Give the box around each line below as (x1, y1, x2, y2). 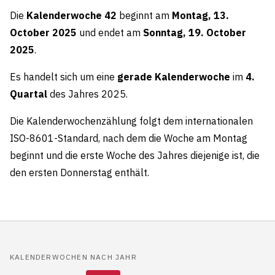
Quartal (10, 88, 47, 100)
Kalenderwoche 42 (26, 9, 117, 21)
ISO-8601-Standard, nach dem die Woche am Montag (10, 132, 247, 144)
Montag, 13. (172, 9, 229, 21)
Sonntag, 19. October (143, 26, 246, 39)
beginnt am (117, 9, 172, 21)
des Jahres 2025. (47, 88, 128, 100)
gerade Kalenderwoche (117, 71, 230, 83)
